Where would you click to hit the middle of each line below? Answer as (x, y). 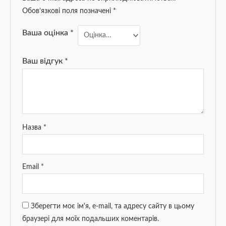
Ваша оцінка (46, 33)
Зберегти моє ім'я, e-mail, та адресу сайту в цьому (112, 207)
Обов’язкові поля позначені (67, 11)
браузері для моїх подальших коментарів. (90, 219)
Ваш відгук (43, 61)
